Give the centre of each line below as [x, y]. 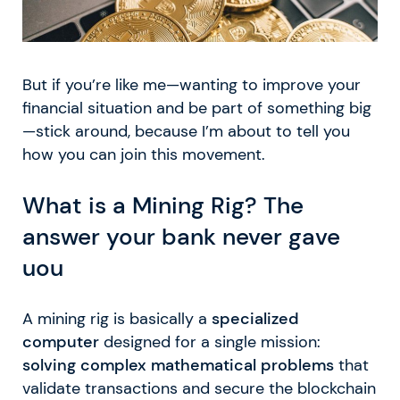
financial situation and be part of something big [197, 108]
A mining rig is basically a [117, 319]
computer [61, 342]
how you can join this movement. [144, 155]
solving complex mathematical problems [178, 366]
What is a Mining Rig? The [163, 205]
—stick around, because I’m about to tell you [186, 132]
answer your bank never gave [181, 236]
